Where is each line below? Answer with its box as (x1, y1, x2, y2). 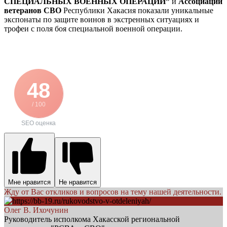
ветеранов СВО (4, 6, 61, 15)
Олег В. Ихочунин (4, 205, 68, 214)
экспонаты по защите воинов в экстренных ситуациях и (4, 15, 199, 24)
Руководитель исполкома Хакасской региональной (4, 214, 180, 223)
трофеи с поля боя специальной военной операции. (4, 24, 182, 33)
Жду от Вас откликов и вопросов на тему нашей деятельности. (4, 187, 221, 196)
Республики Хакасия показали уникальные (61, 6, 213, 15)
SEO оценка (21, 119, 56, 127)
